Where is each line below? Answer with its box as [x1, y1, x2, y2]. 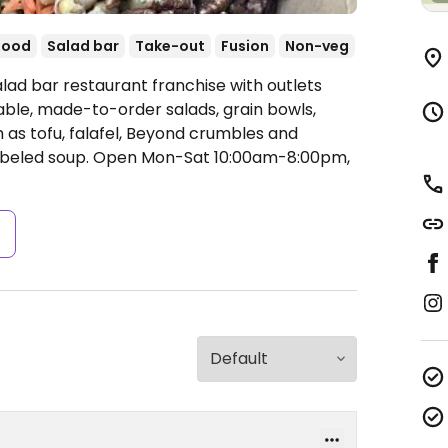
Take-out [135, 36, 205, 56]
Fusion [221, 36, 269, 56]
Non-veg [285, 36, 349, 56]
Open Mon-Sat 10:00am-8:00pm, [93, 146, 350, 169]
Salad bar [47, 36, 119, 56]
